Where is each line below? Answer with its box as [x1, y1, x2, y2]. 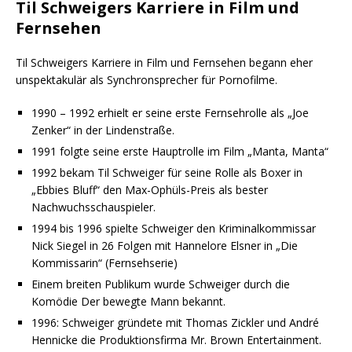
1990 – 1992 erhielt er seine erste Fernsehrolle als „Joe [31, 105, 309, 121]
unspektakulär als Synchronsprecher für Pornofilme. [16, 72, 277, 88]
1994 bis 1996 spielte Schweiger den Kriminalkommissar [31, 221, 316, 236]
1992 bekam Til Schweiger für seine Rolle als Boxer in [31, 165, 302, 181]
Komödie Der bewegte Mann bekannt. [31, 294, 225, 310]
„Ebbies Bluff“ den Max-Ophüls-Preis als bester [31, 182, 268, 198]
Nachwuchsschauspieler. [31, 200, 156, 215]
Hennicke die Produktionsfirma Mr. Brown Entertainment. [31, 332, 324, 348]
